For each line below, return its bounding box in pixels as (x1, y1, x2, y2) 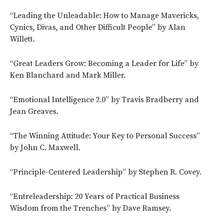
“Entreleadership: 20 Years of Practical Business (10, 191, 179, 201)
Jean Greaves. (10, 106, 58, 116)
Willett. (10, 34, 35, 44)
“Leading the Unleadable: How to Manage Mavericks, (10, 10, 199, 21)
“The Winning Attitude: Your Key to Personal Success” (10, 131, 200, 141)
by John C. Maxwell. (10, 142, 80, 153)
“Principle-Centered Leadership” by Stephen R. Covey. (10, 167, 201, 177)
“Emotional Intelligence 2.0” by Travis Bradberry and (10, 94, 199, 105)
